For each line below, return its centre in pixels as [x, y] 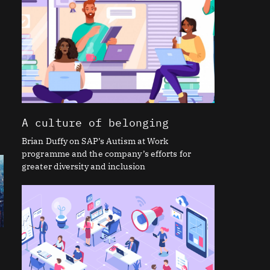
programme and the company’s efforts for [106, 153]
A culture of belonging [96, 122]
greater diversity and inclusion [84, 166]
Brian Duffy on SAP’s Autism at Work [95, 141]
